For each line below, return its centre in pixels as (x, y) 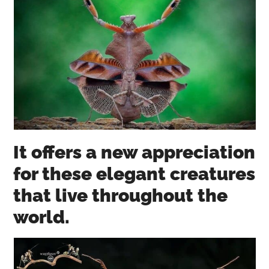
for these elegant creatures (134, 174)
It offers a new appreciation (134, 152)
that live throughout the (121, 195)
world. (42, 217)
